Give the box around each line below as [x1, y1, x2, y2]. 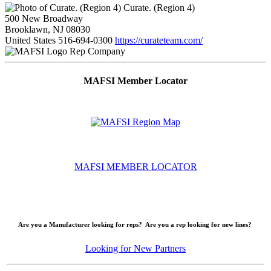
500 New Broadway [5, 13, 83, 24]
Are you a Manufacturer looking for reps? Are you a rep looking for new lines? [18, 221, 253, 229]
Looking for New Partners [85, 243, 186, 254]
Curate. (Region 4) [121, 2, 195, 13]
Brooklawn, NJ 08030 [5, 24, 90, 34]
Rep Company [70, 45, 125, 56]
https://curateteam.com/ [115, 34, 203, 45]
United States [5, 34, 56, 45]
